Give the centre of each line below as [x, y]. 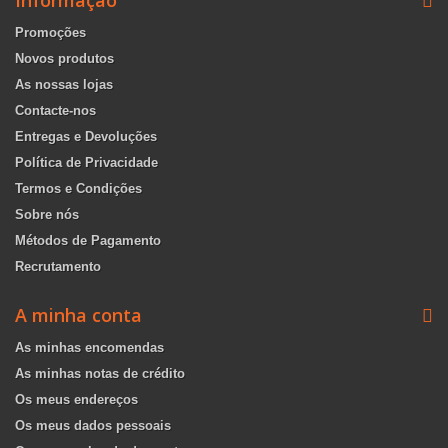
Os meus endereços [76, 399]
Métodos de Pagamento [88, 240]
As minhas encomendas [89, 347]
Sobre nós [47, 214]
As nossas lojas [64, 84]
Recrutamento [58, 266]
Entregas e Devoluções [86, 136]
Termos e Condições [78, 188]
